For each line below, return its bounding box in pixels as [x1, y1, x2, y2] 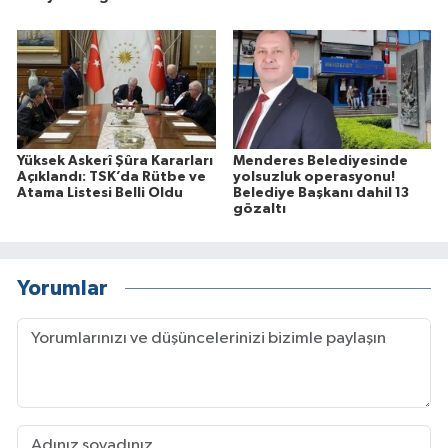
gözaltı [232, 201, 286, 216]
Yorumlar [17, 278, 108, 300]
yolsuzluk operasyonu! [232, 169, 395, 184]
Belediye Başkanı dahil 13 [232, 185, 409, 200]
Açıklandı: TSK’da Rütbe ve [17, 169, 206, 184]
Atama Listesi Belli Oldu [17, 185, 183, 200]
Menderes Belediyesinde [232, 153, 408, 168]
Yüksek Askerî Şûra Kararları [17, 153, 213, 168]
